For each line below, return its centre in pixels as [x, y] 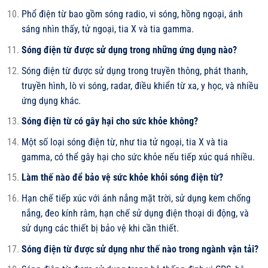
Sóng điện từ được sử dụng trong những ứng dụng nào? [129, 50]
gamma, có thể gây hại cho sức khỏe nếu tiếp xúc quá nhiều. [138, 157]
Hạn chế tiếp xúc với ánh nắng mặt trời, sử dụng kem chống [136, 198]
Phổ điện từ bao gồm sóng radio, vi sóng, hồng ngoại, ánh [132, 14]
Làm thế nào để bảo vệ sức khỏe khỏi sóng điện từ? [122, 178]
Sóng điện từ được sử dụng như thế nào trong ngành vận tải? [140, 249]
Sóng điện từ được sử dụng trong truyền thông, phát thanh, [134, 71]
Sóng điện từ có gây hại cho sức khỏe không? [109, 121]
